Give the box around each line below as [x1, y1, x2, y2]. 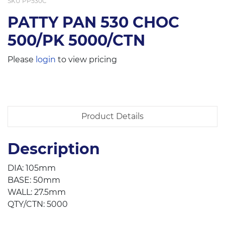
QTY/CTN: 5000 [8, 199, 68, 209]
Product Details [81, 111, 144, 122]
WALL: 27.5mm [8, 187, 66, 197]
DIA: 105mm [8, 163, 56, 173]
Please [8, 55, 36, 65]
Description [8, 140, 100, 159]
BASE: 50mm [8, 175, 60, 185]
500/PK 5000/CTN [8, 31, 145, 50]
